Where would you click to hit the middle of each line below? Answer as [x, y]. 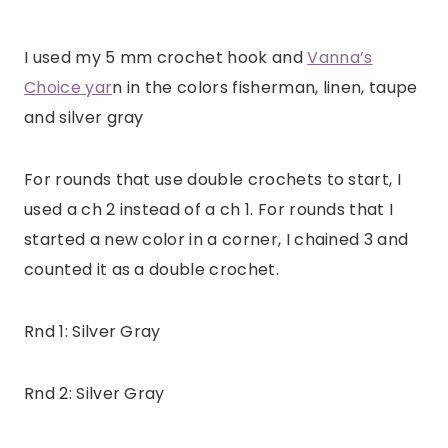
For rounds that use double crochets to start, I [213, 180]
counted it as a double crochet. [151, 270]
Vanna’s [340, 58]
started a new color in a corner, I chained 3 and [216, 240]
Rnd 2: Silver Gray [94, 394]
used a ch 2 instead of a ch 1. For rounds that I [209, 210]
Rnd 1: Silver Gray [92, 332]
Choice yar [68, 88]
